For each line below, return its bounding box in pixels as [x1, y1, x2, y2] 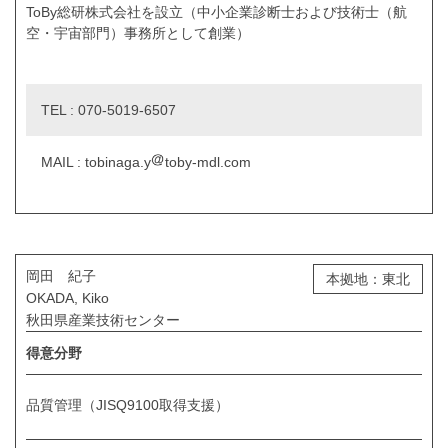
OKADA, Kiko [26, 290, 109, 307]
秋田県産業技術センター [26, 312, 180, 329]
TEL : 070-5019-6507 [41, 102, 176, 119]
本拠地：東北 [326, 271, 410, 288]
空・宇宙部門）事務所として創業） [26, 25, 250, 42]
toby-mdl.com [165, 154, 251, 171]
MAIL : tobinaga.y [41, 154, 151, 171]
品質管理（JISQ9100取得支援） [26, 397, 229, 414]
